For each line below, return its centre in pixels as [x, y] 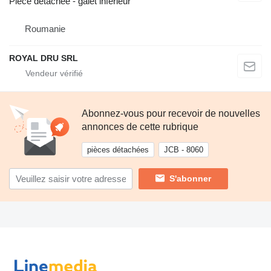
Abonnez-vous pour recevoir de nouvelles [171, 113]
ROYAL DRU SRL [44, 58]
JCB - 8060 [184, 149]
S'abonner [190, 179]
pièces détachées [118, 149]
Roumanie [45, 28]
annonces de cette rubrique [140, 126]
